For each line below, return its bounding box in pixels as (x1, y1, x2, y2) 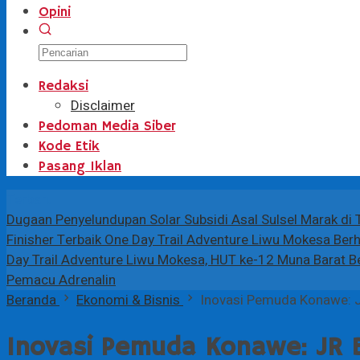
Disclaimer (71, 96, 135, 116)
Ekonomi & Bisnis (76, 290, 180, 310)
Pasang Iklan (39, 158, 121, 175)
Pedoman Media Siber (39, 118, 175, 135)
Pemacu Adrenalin (6, 270, 116, 290)
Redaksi (39, 78, 88, 95)
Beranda (6, 290, 56, 310)
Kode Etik (39, 138, 100, 155)
